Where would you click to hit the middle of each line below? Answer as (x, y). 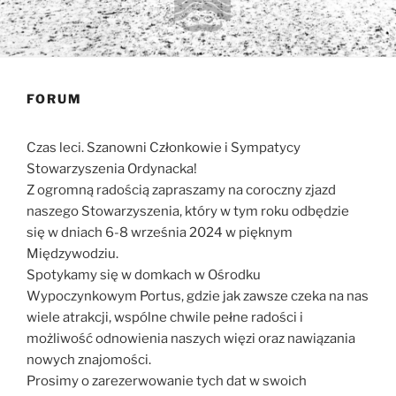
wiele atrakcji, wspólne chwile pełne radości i (165, 317)
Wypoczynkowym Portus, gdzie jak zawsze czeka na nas (198, 296)
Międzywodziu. (72, 253)
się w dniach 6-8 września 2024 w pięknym (160, 232)
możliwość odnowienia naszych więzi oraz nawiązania (191, 338)
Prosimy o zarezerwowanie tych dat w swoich (167, 381)
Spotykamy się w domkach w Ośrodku (144, 274)
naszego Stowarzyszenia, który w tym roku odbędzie (188, 211)
